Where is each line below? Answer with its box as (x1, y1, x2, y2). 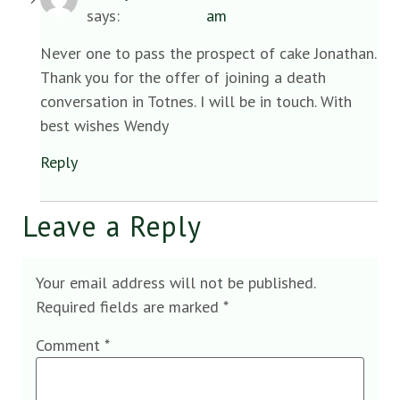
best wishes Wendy (40, 114, 169, 136)
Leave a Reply (22, 206, 202, 245)
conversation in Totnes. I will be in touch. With (40, 90, 352, 112)
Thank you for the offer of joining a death (40, 66, 326, 87)
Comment (36, 335, 104, 356)
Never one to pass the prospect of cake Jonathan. (40, 42, 376, 63)
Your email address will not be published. (36, 271, 315, 293)
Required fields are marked (36, 296, 223, 317)
